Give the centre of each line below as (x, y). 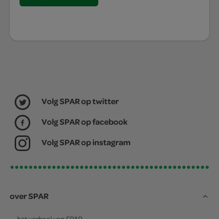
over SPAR (29, 196)
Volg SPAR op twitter (80, 101)
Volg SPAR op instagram (86, 142)
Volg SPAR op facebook (85, 121)
